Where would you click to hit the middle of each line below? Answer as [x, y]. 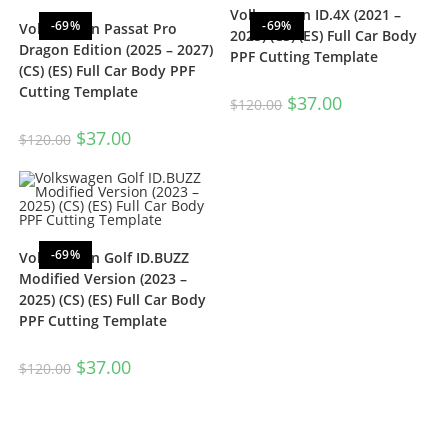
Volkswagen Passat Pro [97, 28]
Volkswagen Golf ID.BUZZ [103, 258]
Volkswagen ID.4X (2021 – [316, 14]
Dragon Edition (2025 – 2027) [115, 49]
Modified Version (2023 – [102, 279]
